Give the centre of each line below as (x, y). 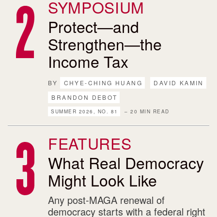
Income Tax (88, 61)
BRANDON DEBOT (85, 97)
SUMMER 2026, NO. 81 (85, 111)
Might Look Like (103, 180)
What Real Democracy (126, 162)
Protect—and (94, 26)
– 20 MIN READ (146, 111)
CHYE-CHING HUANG (103, 82)
